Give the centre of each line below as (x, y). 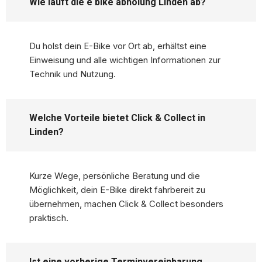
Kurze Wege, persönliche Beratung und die (115, 176)
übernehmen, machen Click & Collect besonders (126, 204)
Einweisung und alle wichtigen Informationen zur (125, 60)
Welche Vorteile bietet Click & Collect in (117, 118)
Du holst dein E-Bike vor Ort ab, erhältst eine (118, 46)
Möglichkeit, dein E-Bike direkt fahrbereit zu (117, 190)
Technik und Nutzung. (73, 74)
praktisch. (49, 218)
